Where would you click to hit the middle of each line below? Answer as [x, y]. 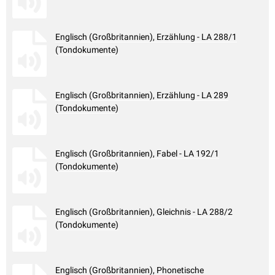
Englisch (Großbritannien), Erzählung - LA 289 [142, 95]
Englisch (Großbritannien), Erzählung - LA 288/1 [146, 37]
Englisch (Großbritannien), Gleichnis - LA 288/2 [144, 212]
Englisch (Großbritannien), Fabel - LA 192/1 [137, 154]
